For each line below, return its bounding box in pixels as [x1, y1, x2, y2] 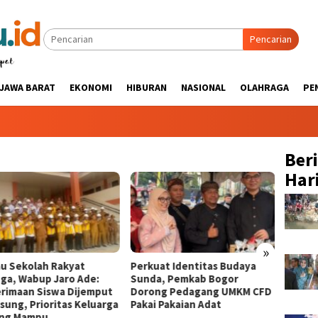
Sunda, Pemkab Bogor [130, 271, 238, 285]
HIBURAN [126, 81, 167, 94]
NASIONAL [181, 81, 226, 94]
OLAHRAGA [240, 81, 289, 94]
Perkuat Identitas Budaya [130, 258, 256, 273]
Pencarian [250, 33, 292, 45]
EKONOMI [70, 81, 112, 94]
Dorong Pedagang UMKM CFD [130, 284, 272, 298]
